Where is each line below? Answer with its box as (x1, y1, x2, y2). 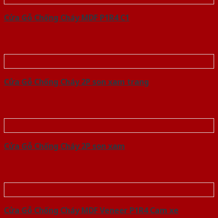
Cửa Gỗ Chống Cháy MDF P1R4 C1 (4, 12, 129, 23)
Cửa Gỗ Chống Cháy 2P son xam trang (4, 76, 149, 88)
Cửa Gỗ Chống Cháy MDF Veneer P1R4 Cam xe (4, 205, 179, 216)
